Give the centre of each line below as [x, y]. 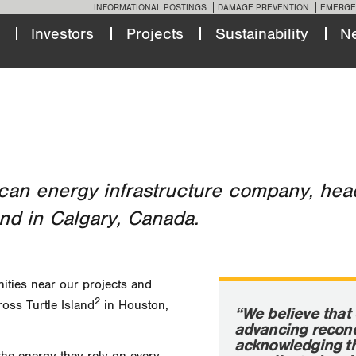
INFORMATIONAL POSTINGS [150, 7]
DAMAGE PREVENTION [263, 7]
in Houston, [134, 306]
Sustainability [261, 34]
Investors [63, 34]
